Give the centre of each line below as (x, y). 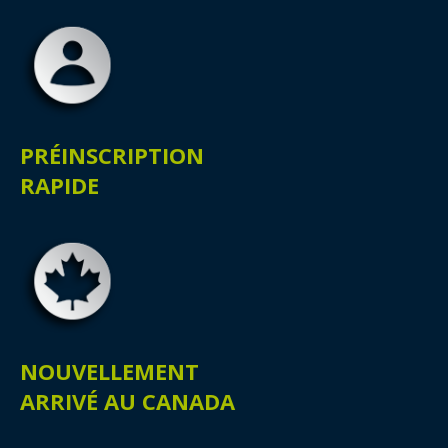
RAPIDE (59, 185)
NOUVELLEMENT (109, 371)
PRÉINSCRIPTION (112, 155)
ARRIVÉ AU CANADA (127, 401)
